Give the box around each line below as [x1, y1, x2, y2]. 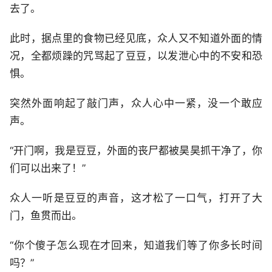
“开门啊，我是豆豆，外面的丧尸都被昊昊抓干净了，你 [10, 144, 262, 157]
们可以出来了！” [10, 162, 86, 174]
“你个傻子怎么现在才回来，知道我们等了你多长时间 [10, 239, 262, 251]
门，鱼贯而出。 [10, 209, 82, 222]
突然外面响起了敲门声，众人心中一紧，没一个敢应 [10, 97, 262, 109]
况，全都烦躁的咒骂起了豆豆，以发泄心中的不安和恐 [10, 50, 262, 62]
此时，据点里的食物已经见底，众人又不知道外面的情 [10, 32, 262, 44]
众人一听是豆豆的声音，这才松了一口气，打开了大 [10, 192, 262, 204]
